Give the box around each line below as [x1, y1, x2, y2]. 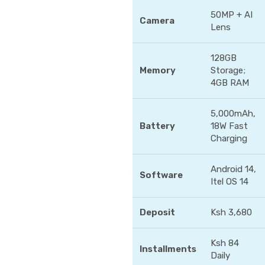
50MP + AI [211, 9, 253, 20]
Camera [140, 15, 174, 26]
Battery [140, 121, 175, 131]
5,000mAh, [211, 108, 256, 119]
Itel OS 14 [211, 176, 248, 187]
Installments [140, 244, 196, 254]
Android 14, [211, 164, 256, 174]
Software [140, 170, 183, 180]
